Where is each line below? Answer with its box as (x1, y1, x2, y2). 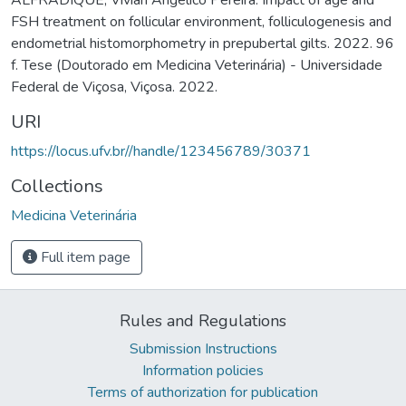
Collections (11, 173, 103, 198)
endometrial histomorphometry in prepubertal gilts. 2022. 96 (11, 33, 394, 53)
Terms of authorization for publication (88, 382, 318, 402)
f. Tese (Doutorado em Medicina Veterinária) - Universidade (11, 54, 382, 75)
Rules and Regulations (120, 309, 286, 332)
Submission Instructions (129, 338, 277, 359)
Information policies (142, 360, 264, 381)
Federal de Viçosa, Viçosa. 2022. (11, 76, 217, 97)
